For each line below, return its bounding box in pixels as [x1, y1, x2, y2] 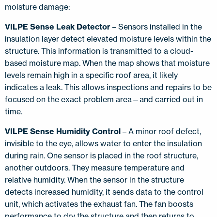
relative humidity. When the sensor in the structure [5, 175, 184, 185]
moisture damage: [5, 2, 72, 12]
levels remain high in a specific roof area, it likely [5, 70, 178, 80]
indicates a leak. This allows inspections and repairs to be [5, 82, 212, 93]
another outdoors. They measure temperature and [5, 163, 185, 173]
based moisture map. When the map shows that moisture [5, 58, 210, 68]
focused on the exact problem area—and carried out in [5, 94, 203, 105]
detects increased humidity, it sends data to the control [5, 187, 203, 197]
